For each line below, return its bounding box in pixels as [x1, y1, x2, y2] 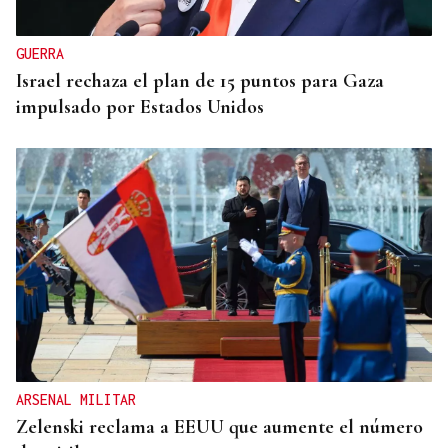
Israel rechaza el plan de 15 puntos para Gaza [16, 69, 384, 94]
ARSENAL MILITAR [16, 391, 136, 409]
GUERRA [16, 45, 64, 63]
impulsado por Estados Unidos [16, 95, 264, 120]
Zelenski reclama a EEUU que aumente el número [16, 415, 423, 440]
